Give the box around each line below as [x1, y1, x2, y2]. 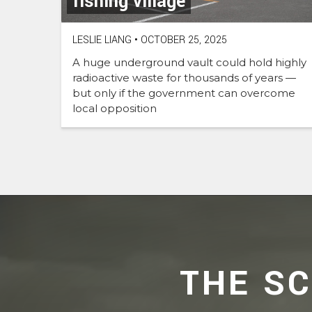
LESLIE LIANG [72, 33, 132, 48]
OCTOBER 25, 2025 [138, 33, 227, 48]
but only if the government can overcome [72, 86, 295, 100]
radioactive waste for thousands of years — [72, 71, 296, 85]
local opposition [72, 102, 157, 116]
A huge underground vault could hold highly [72, 56, 306, 70]
